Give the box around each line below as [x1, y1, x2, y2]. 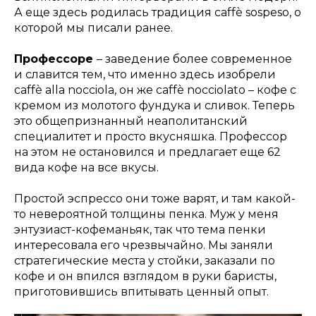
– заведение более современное [97, 51, 292, 66]
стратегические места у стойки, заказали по [14, 253, 275, 267]
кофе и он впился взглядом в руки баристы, [14, 269, 276, 283]
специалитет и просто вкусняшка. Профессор [14, 129, 287, 143]
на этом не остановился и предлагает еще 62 [14, 145, 281, 159]
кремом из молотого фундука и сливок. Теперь [14, 98, 295, 112]
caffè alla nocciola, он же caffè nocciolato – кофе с [14, 83, 296, 97]
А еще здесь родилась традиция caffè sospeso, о [14, 5, 301, 19]
